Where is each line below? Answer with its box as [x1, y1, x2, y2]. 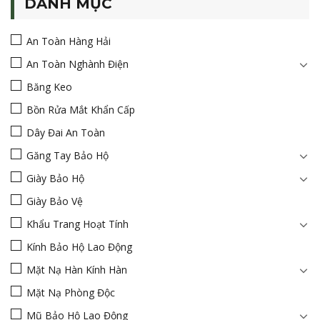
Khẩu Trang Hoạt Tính [26, 217, 129, 231]
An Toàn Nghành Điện [26, 57, 129, 71]
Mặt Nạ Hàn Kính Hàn [26, 263, 127, 277]
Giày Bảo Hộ [26, 171, 84, 186]
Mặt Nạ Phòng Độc [26, 286, 115, 300]
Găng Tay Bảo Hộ [26, 149, 109, 163]
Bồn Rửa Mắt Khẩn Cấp [26, 103, 135, 117]
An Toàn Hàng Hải [26, 34, 111, 49]
